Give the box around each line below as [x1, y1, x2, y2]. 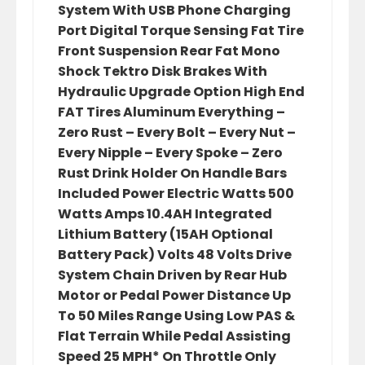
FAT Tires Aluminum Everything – [58, 103, 285, 121]
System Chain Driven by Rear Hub [58, 266, 287, 284]
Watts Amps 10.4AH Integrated [58, 204, 272, 223]
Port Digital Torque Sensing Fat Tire [58, 21, 304, 40]
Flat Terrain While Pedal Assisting [58, 327, 291, 345]
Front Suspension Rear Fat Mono [58, 42, 280, 60]
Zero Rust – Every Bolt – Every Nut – [58, 123, 296, 142]
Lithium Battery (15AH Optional [58, 225, 273, 244]
